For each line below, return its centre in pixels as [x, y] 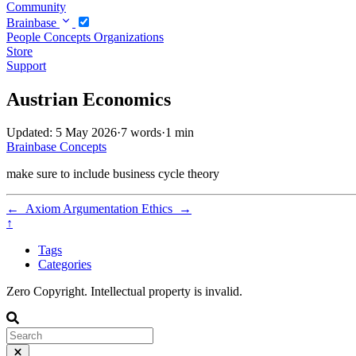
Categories [65, 265]
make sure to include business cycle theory [113, 174]
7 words [141, 133]
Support [26, 65]
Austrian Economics [89, 99]
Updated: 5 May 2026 [62, 133]
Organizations [129, 37]
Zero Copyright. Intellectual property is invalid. [124, 292]
